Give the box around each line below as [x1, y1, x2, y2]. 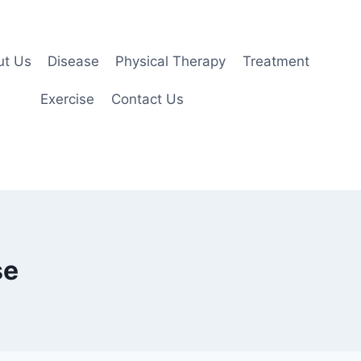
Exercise [40, 91, 95, 108]
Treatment [242, 52, 309, 69]
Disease [48, 52, 99, 69]
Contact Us [110, 91, 184, 108]
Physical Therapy [115, 52, 226, 69]
